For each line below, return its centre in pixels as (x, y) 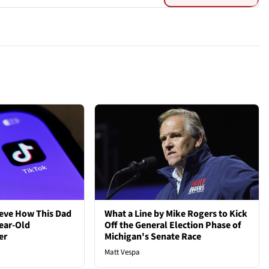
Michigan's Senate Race (153, 236)
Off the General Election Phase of (173, 225)
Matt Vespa (122, 252)
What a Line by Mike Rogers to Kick (176, 213)
